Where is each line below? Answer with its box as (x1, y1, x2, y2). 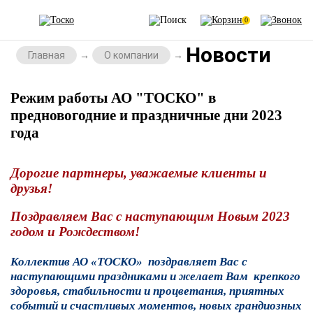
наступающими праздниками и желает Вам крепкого (10, 270, 300, 283)
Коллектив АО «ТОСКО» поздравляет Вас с (10, 255, 247, 268)
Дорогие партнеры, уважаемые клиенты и (10, 166, 267, 180)
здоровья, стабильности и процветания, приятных (10, 284, 284, 298)
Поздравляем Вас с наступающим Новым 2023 (10, 209, 290, 224)
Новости (186, 43, 271, 67)
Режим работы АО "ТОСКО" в (10, 89, 216, 106)
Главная (28, 50, 65, 61)
